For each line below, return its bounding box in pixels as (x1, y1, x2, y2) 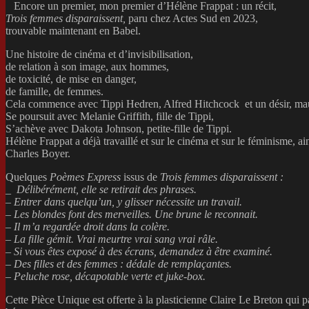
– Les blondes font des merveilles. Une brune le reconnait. (6, 208, 258, 220)
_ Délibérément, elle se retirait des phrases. (6, 183, 197, 195)
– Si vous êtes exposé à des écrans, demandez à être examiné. (6, 245, 272, 257)
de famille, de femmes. (6, 85, 103, 97)
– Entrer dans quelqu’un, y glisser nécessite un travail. (6, 195, 242, 208)
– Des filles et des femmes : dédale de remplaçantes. (6, 257, 232, 270)
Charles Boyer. (6, 147, 70, 159)
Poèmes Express (50, 170, 123, 183)
